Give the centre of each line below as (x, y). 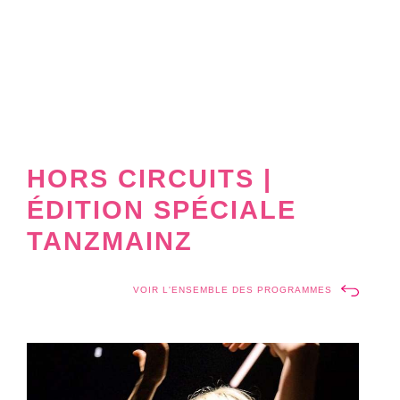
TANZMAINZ (110, 240)
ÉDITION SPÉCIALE (162, 209)
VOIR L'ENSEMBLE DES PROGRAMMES (233, 289)
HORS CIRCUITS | (150, 178)
